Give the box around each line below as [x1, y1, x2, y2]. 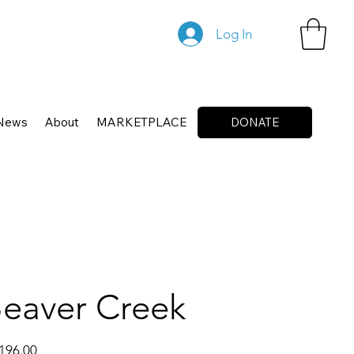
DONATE [230, 115, 279, 130]
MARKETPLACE [96, 114, 186, 130]
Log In [215, 26, 252, 42]
